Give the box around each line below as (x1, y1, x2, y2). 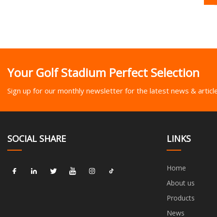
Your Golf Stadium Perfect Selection (7, 64, 200, 81)
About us (166, 178, 195, 187)
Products (166, 193, 195, 202)
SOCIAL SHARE (7, 132, 66, 144)
